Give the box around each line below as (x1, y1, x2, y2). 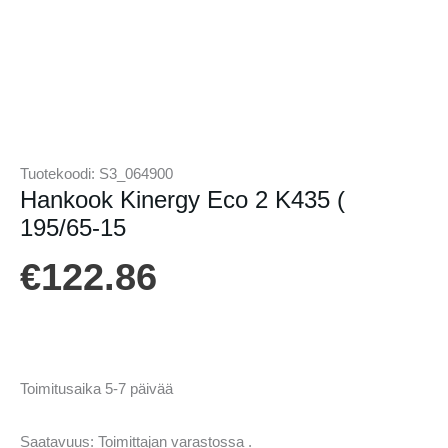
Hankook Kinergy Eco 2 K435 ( (20, 187, 345, 214)
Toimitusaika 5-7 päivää (20, 380, 173, 397)
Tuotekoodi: (20, 166, 99, 183)
